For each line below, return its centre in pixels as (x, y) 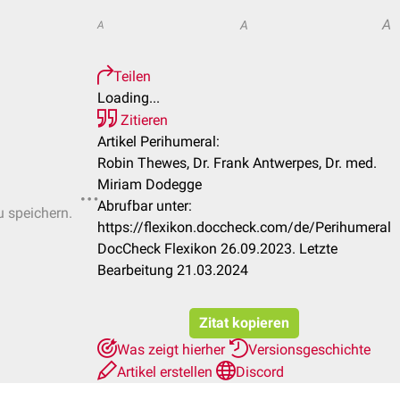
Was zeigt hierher (173, 350)
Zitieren (142, 120)
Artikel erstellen (167, 372)
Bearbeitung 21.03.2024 (173, 270)
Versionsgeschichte (309, 350)
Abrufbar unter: (145, 206)
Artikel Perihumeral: (158, 142)
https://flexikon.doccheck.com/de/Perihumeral (244, 227)
